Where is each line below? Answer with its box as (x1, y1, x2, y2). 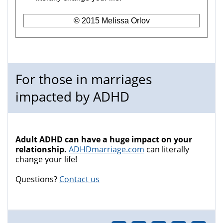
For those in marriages (15, 71, 152, 89)
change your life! (15, 154, 77, 165)
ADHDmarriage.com (69, 144, 144, 155)
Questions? (15, 174, 59, 185)
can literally (144, 144, 189, 155)
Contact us (59, 174, 100, 185)
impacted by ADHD (15, 88, 129, 106)
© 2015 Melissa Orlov (73, 16, 150, 25)
